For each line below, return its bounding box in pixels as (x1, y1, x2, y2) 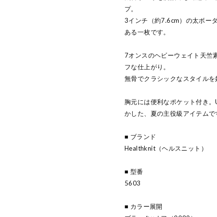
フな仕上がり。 (124, 63, 170, 71)
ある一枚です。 (124, 28, 170, 36)
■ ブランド (124, 133, 156, 141)
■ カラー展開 (124, 202, 163, 211)
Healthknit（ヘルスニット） (124, 144, 208, 153)
